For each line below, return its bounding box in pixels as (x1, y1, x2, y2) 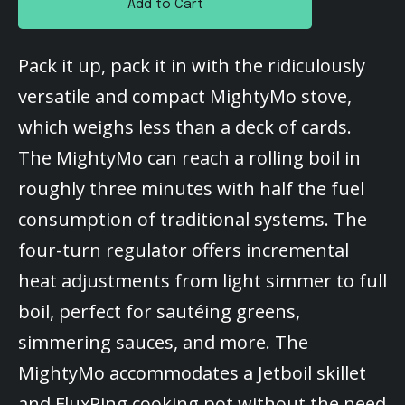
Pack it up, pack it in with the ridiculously (18, 53, 365, 78)
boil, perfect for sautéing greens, (18, 299, 300, 324)
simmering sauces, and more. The (18, 330, 308, 354)
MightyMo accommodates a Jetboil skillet (18, 361, 366, 385)
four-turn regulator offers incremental (18, 238, 349, 262)
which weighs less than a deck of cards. (18, 115, 352, 139)
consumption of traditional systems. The (18, 207, 367, 231)
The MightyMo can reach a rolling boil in (18, 146, 361, 170)
